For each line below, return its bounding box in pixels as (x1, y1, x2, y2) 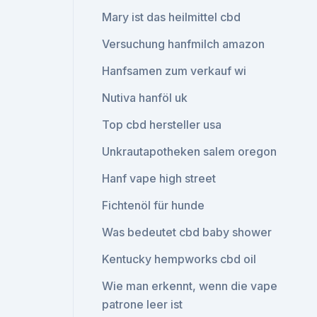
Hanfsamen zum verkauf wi (102, 64, 247, 78)
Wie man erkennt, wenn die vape (102, 279, 278, 293)
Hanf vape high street (102, 171, 217, 185)
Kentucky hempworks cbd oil (102, 252, 257, 266)
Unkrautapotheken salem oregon (102, 144, 277, 158)
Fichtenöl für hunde (102, 198, 205, 212)
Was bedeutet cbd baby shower (102, 225, 272, 239)
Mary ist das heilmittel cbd (102, 10, 241, 24)
